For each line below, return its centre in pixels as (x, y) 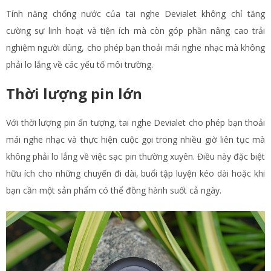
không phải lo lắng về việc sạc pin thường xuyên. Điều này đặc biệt (135, 156)
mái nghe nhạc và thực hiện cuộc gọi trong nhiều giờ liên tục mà (135, 139)
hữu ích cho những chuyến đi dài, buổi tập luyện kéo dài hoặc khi (135, 173)
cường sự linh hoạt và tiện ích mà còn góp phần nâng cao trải (135, 31)
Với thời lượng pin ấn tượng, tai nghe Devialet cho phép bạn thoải (135, 122)
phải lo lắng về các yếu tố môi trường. (80, 64)
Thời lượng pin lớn (74, 93)
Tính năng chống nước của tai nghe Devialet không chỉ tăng (135, 14)
